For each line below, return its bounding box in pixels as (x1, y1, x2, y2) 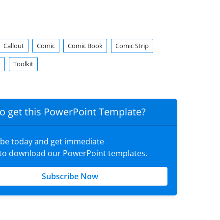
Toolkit (13, 59, 33, 68)
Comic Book (67, 41, 103, 50)
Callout (3, 41, 24, 50)
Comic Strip (115, 41, 149, 50)
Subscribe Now (41, 171, 98, 182)
